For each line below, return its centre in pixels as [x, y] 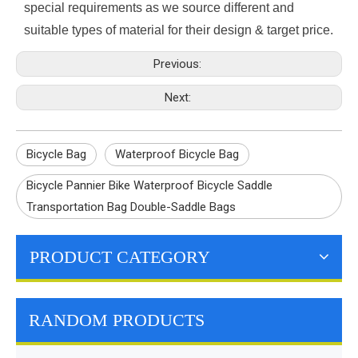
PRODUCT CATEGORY [120, 257]
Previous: [179, 64]
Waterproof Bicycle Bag [177, 154]
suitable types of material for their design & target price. [179, 30]
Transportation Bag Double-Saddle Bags [131, 207]
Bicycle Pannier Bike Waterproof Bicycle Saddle [149, 185]
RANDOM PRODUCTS [117, 320]
